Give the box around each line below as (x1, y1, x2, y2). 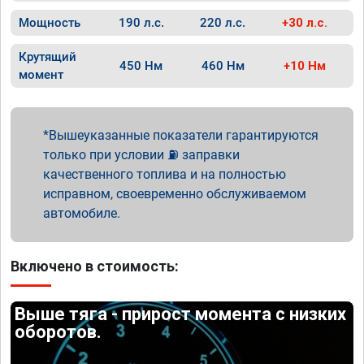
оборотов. (15, 322, 102, 342)
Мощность (19, 15, 80, 30)
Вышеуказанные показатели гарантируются (49, 128, 318, 143)
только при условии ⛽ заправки (43, 147, 240, 162)
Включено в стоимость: (11, 258, 179, 275)
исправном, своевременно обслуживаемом (43, 186, 306, 201)
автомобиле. (43, 206, 120, 221)
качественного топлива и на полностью (43, 167, 286, 182)
